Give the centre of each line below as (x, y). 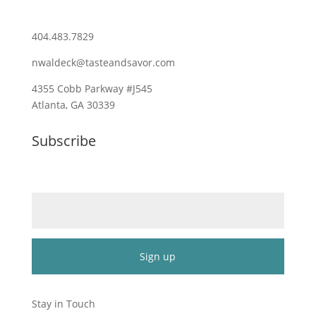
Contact (49, 298)
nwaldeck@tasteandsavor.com (103, 62)
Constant (52, 282)
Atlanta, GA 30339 (73, 105)
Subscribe (63, 141)
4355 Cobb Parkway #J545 (92, 89)
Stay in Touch (63, 304)
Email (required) (71, 184)
